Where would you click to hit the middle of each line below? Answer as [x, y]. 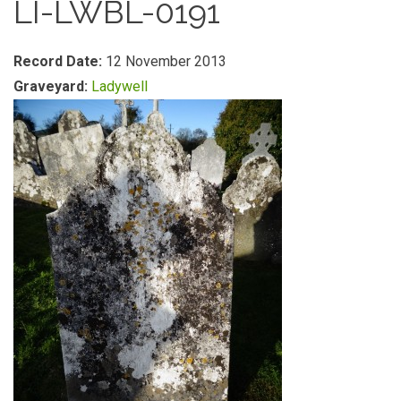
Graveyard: [52, 86]
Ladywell [119, 86]
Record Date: [60, 61]
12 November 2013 [166, 61]
